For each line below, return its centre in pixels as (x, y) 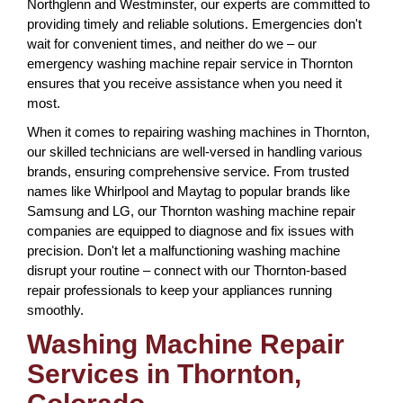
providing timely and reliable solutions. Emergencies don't (194, 24)
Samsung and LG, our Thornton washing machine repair (191, 211)
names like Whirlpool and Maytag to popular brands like (188, 191)
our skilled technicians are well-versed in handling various (195, 152)
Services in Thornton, (164, 374)
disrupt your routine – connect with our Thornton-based (187, 270)
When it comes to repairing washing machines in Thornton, (198, 132)
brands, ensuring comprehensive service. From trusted (188, 171)
